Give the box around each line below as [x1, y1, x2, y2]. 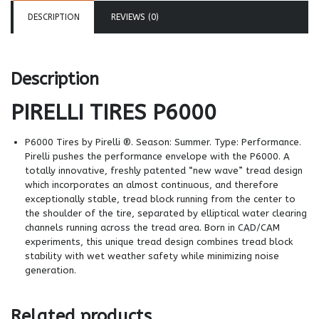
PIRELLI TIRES [11, 99, 152, 125]
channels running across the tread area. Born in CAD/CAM [25, 221, 280, 233]
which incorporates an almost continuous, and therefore [25, 179, 278, 190]
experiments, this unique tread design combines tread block [25, 236, 293, 247]
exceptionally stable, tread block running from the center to [25, 193, 296, 204]
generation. [25, 264, 76, 276]
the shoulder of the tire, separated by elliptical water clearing [25, 207, 307, 219]
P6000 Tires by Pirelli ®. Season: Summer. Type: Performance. [25, 136, 301, 147]
